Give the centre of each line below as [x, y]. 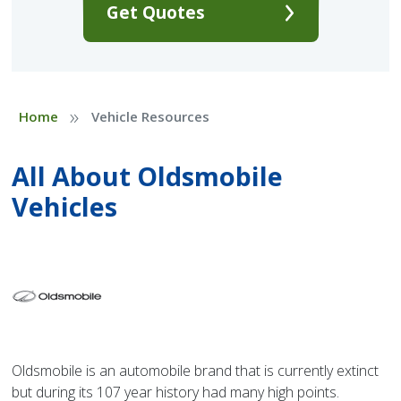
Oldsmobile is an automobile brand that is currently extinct [196, 370]
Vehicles [65, 207]
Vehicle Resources [150, 117]
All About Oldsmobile [148, 176]
